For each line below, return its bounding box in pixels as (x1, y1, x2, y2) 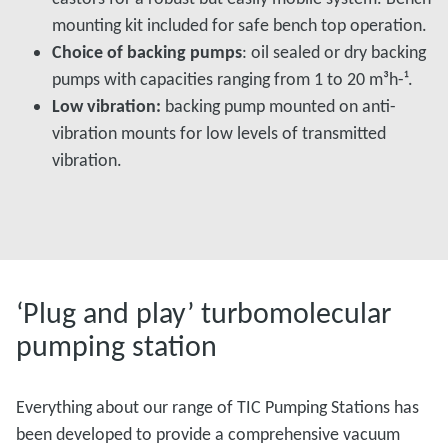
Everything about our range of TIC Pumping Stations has (16, 396, 419, 418)
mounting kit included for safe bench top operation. (52, 14, 427, 36)
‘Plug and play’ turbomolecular (16, 294, 391, 331)
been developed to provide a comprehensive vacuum (16, 423, 400, 445)
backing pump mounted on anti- (161, 95, 396, 117)
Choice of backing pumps (52, 41, 242, 63)
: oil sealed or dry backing (242, 41, 426, 63)
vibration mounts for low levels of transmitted (52, 122, 386, 144)
